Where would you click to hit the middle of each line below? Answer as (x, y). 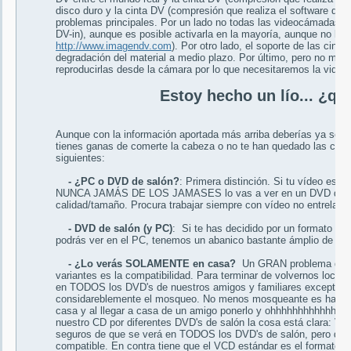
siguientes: (80, 158)
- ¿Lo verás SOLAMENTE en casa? (152, 264)
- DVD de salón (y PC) (120, 229)
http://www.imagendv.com (114, 46)
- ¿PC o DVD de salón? (124, 182)
